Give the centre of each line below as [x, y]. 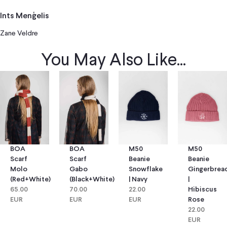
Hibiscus [202, 190]
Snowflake [146, 170]
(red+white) [30, 180]
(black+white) [92, 180]
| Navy [138, 180]
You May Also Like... [113, 61]
